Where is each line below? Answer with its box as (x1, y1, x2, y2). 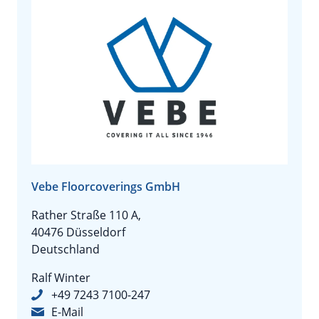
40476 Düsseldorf (31, 224, 125, 240)
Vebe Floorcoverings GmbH (31, 179, 180, 194)
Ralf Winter (31, 270, 90, 286)
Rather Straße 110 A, (31, 207, 141, 223)
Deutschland (31, 241, 100, 257)
